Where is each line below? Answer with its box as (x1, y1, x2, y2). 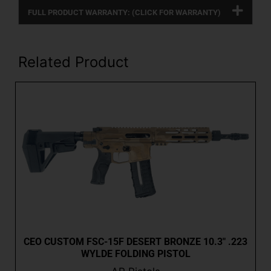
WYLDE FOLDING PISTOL (80, 247, 191, 260)
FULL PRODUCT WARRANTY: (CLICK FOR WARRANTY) (28, 8, 221, 18)
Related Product (18, 53, 129, 71)
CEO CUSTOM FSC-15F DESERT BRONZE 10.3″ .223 (24, 235, 247, 247)
